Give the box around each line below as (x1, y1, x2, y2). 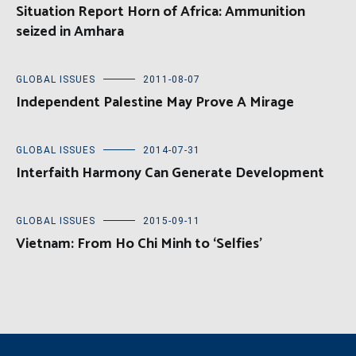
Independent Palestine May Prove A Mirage (16, 91, 294, 115)
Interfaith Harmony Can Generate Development (16, 161, 324, 186)
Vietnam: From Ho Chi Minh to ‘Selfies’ (16, 232, 262, 257)
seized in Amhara (16, 20, 124, 44)
